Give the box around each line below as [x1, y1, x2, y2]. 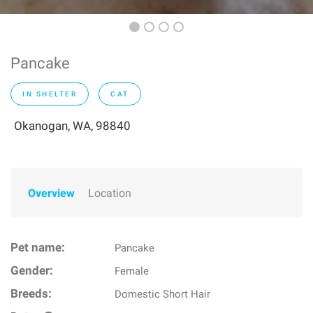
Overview [28, 187, 75, 200]
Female [115, 265, 150, 277]
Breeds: [10, 287, 52, 300]
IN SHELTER [22, 90, 77, 98]
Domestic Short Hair [115, 288, 211, 300]
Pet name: [10, 241, 65, 254]
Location [88, 187, 131, 200]
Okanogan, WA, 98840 [14, 119, 131, 133]
